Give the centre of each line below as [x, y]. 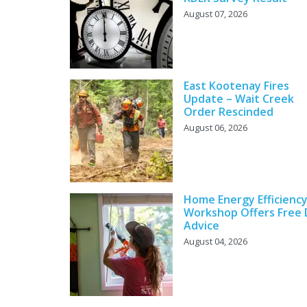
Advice [201, 226]
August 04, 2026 [216, 242]
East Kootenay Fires [236, 86]
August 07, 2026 [216, 14]
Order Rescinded [229, 112]
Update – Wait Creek [239, 99]
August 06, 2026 [216, 128]
